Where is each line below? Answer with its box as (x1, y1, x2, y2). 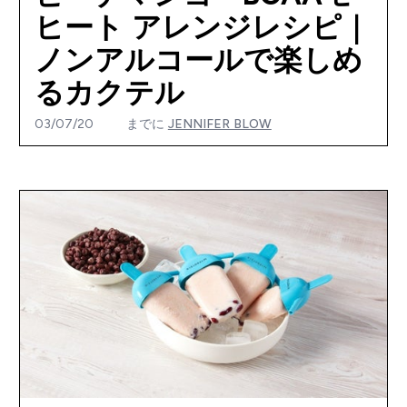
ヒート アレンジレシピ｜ (34, 11, 370, 45)
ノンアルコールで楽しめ (34, 44, 362, 77)
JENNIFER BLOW (167, 116, 272, 132)
